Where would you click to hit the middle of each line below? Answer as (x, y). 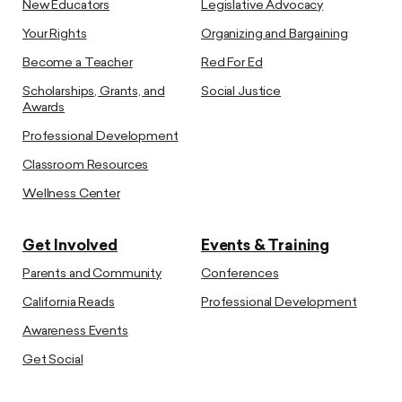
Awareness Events (75, 332)
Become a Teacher (78, 64)
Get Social (53, 361)
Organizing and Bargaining (275, 35)
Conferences (240, 275)
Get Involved (70, 247)
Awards (44, 109)
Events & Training (266, 247)
